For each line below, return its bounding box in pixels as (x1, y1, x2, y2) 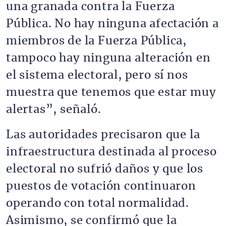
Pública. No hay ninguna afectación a (6, 18, 219, 29)
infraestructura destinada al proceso (6, 146, 217, 157)
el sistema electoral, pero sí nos (6, 70, 188, 81)
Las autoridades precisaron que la (6, 129, 200, 140)
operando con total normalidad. (6, 198, 189, 209)
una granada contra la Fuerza (6, 1, 175, 12)
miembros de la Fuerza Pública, (6, 35, 187, 46)
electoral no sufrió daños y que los (6, 163, 203, 175)
